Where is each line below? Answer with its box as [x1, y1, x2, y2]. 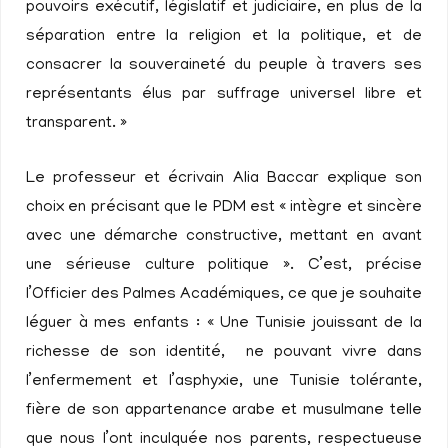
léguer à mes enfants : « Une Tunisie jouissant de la [26, 315, 422, 333]
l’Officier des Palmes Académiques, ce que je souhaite [26, 286, 422, 304]
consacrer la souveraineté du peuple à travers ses [26, 57, 422, 75]
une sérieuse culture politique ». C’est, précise [26, 257, 422, 275]
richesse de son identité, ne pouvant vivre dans [26, 344, 422, 362]
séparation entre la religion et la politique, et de [26, 28, 422, 46]
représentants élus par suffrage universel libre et [26, 86, 422, 104]
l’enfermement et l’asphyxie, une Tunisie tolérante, [26, 373, 422, 391]
